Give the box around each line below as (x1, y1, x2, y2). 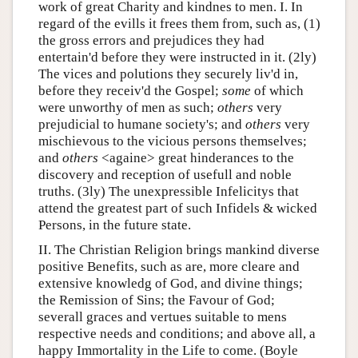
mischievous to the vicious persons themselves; (38, 133, 307, 149)
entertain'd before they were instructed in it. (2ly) (38, 50, 316, 65)
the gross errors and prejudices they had (38, 33, 265, 48)
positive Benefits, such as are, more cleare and (38, 259, 300, 274)
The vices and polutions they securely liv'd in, (38, 66, 298, 82)
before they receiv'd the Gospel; (38, 83, 222, 98)
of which (250, 83, 304, 98)
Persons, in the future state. (38, 217, 191, 233)
